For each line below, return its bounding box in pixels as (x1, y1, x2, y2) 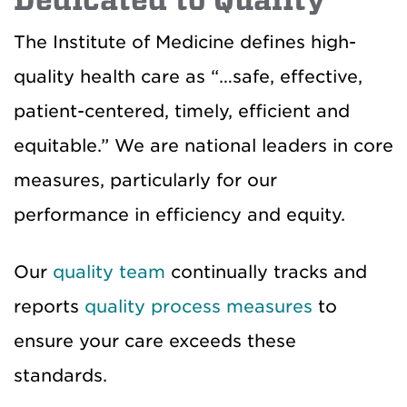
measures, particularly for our (14, 170, 277, 191)
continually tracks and (165, 262, 367, 283)
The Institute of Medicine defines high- (14, 32, 356, 53)
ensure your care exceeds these (14, 331, 296, 352)
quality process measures (84, 296, 313, 317)
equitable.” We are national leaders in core (14, 135, 393, 156)
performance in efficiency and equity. (14, 204, 345, 225)
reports (14, 296, 84, 317)
